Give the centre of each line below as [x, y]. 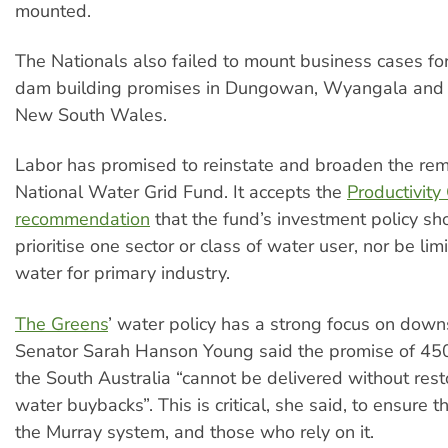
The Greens [61, 323]
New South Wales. [91, 114]
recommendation [82, 219]
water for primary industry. [122, 273]
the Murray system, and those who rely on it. [194, 431]
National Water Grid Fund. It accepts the [181, 192]
